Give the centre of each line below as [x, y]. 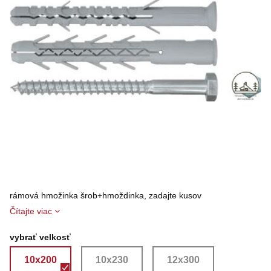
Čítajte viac [31, 211]
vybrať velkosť [40, 237]
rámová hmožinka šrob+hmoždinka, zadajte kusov [106, 196]
